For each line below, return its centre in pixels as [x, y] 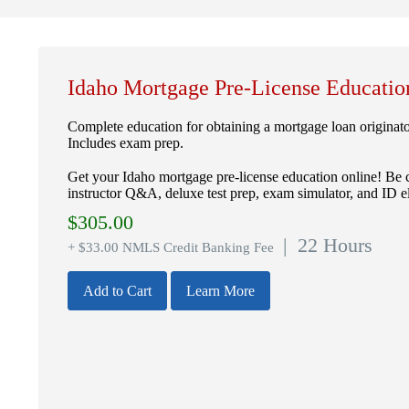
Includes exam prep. [126, 142]
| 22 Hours [325, 245]
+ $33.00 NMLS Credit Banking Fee [173, 247]
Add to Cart [117, 290]
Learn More [220, 290]
